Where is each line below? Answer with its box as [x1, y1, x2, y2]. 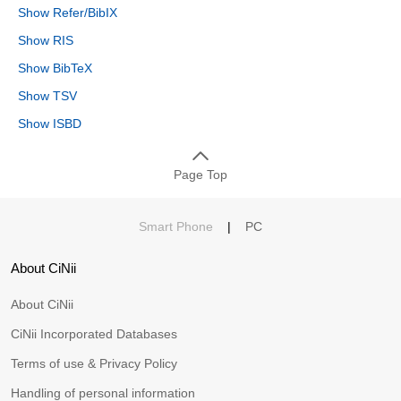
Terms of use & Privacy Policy [11, 356, 177, 371]
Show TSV [18, 89, 77, 104]
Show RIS [18, 33, 73, 48]
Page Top [174, 167, 227, 183]
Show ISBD [18, 116, 81, 132]
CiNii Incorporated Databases [11, 327, 177, 342]
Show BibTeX [18, 61, 92, 76]
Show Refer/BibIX [18, 5, 117, 21]
